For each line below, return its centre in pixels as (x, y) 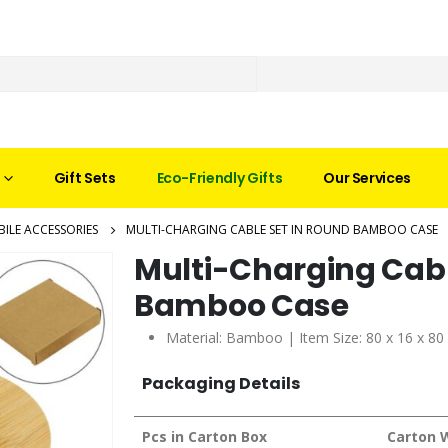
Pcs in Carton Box (204, 436)
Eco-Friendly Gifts (219, 177)
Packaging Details (221, 383)
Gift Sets (84, 177)
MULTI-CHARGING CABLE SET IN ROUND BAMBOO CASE (282, 229)
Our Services (367, 177)
